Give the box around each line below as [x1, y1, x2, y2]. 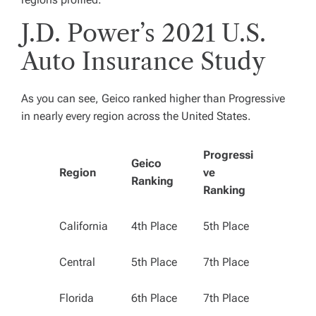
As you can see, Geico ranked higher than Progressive [21, 92, 285, 105]
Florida [59, 291, 94, 305]
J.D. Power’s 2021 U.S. [21, 18, 266, 48]
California [59, 219, 108, 233]
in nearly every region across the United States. [21, 109, 251, 123]
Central [59, 255, 95, 269]
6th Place [131, 291, 177, 305]
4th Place [131, 219, 177, 233]
